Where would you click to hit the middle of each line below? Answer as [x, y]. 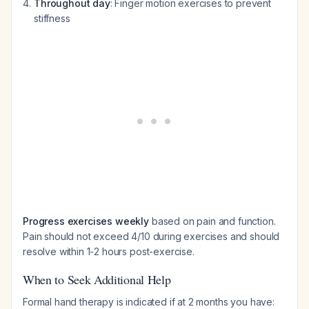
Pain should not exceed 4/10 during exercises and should [151, 236]
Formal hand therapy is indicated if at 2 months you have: [149, 302]
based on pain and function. [212, 221]
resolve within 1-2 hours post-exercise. [109, 251]
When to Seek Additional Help [97, 279]
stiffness [52, 18]
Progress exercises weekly [86, 221]
